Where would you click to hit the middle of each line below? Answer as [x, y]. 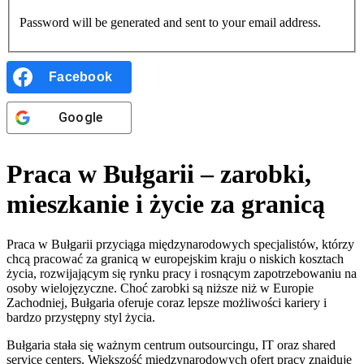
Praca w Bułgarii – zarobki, [159, 174]
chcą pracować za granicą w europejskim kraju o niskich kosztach [175, 258]
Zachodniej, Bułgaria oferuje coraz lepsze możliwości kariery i [167, 302]
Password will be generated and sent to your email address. [170, 22]
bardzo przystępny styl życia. [81, 317]
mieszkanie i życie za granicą [166, 204]
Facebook [80, 76]
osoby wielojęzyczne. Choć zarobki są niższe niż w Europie [160, 288]
